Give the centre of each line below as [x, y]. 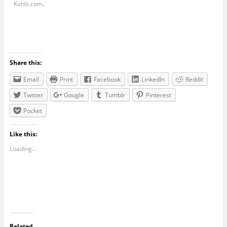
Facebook [107, 80]
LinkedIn [153, 80]
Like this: [23, 134]
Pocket [32, 111]
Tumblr [115, 95]
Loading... [23, 149]
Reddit [194, 80]
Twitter [33, 95]
